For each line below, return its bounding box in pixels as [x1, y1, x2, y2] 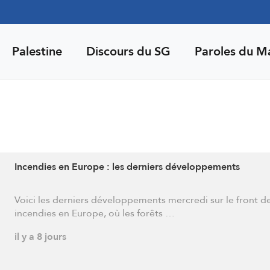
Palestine [12, 40, 62, 63]
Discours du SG [86, 40, 171, 63]
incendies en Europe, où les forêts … [14, 204, 175, 222]
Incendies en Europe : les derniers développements [14, 158, 240, 175]
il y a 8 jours [14, 228, 66, 245]
